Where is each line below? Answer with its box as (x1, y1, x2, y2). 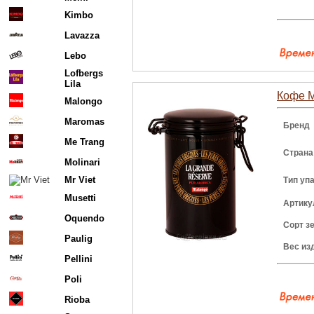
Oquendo (64, 213, 104, 224)
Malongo (64, 96, 102, 107)
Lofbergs (64, 68, 103, 78)
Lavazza (64, 30, 100, 41)
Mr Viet (64, 175, 95, 185)
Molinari (64, 157, 100, 168)
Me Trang (64, 137, 104, 147)
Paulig (64, 233, 93, 244)
